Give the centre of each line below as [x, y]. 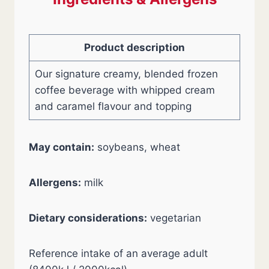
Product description [134, 47]
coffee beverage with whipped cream [125, 90]
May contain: [62, 147]
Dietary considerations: [88, 218]
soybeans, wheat [137, 147]
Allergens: [55, 183]
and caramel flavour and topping [113, 106]
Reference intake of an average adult [118, 253]
